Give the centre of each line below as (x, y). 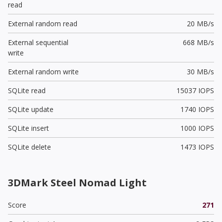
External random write (43, 71)
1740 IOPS (197, 109)
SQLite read (27, 90)
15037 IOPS (195, 90)
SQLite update (31, 109)
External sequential (38, 42)
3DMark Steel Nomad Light (77, 182)
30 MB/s (200, 71)
